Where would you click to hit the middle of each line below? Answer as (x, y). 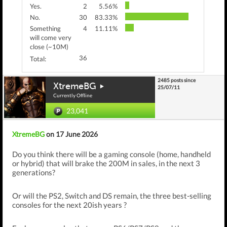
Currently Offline (73, 95)
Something (45, 28)
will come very (51, 37)
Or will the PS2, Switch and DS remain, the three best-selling (112, 196)
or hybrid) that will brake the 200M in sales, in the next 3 (106, 163)
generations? (34, 172)
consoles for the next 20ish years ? (69, 205)
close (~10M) (49, 47)
